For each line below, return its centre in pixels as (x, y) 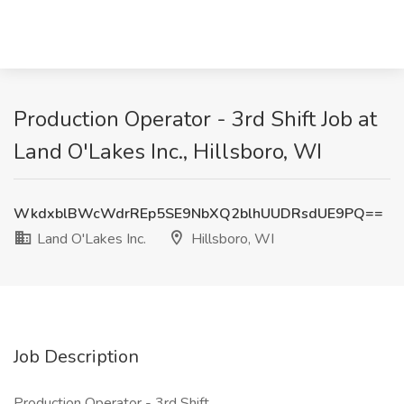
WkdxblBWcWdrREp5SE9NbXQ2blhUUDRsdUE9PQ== (198, 214)
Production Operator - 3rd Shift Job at (195, 119)
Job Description (76, 357)
